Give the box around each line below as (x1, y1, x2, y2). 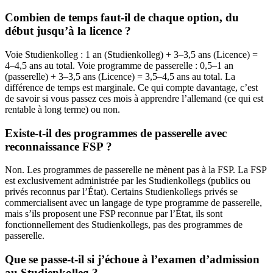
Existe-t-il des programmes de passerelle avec (5, 126, 227, 140)
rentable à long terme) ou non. (5, 104, 120, 115)
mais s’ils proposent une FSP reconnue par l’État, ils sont (5, 208, 222, 219)
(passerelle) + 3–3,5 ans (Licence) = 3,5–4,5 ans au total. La (5, 71, 235, 82)
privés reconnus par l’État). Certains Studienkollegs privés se (5, 186, 238, 197)
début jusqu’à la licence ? (5, 24, 131, 38)
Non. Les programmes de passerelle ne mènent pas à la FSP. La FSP (5, 165, 266, 175)
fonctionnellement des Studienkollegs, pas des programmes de (5, 219, 243, 230)
